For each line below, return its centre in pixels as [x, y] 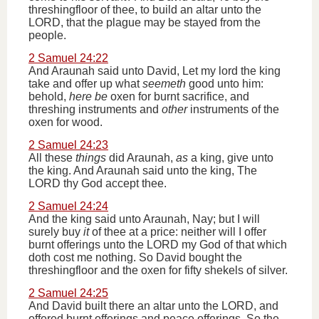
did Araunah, [141, 158]
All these [52, 158]
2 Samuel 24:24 [68, 206]
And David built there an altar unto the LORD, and [153, 306]
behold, [49, 96]
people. [47, 35]
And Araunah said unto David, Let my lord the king [155, 71]
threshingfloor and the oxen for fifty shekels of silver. [158, 270]
